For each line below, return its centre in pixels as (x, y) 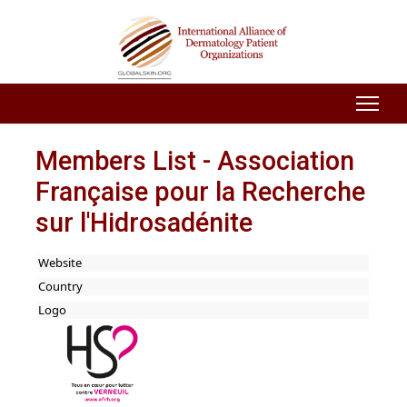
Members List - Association (194, 160)
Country (61, 287)
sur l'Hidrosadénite (144, 222)
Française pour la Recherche (200, 191)
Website (60, 263)
